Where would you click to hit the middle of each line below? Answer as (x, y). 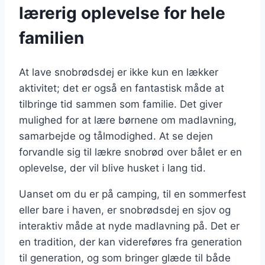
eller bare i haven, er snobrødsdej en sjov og (125, 210)
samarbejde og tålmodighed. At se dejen (116, 136)
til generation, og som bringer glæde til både (125, 258)
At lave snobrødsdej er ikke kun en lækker (119, 72)
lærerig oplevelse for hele (122, 13)
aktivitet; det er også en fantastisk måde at (122, 88)
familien (51, 38)
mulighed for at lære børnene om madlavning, (128, 120)
